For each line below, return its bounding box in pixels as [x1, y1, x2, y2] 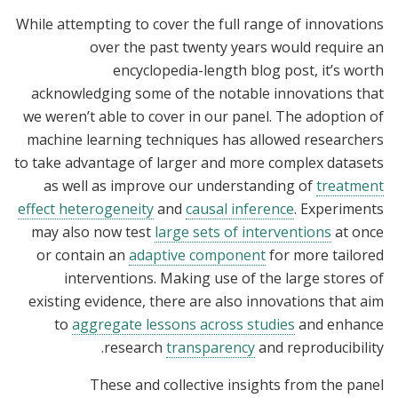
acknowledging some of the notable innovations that [31, 84, 384, 104]
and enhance [295, 314, 384, 335]
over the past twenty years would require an [90, 37, 384, 58]
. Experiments [294, 199, 384, 219]
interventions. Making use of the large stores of [64, 268, 384, 289]
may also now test [31, 222, 155, 243]
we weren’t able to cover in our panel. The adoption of [23, 107, 384, 127]
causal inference [186, 199, 294, 219]
